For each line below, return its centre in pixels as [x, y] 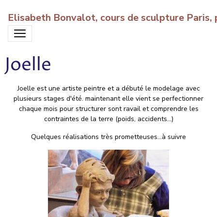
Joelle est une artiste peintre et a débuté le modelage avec [108, 88]
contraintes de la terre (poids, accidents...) [108, 119]
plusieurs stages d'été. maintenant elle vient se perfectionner [108, 99]
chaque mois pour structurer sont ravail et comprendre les [108, 109]
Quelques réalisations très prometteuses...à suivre [108, 137]
